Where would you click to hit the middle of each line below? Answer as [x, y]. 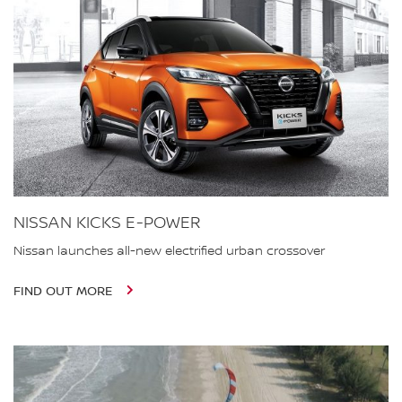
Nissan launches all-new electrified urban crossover [169, 251]
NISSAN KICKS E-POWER [107, 223]
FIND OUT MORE [65, 291]
